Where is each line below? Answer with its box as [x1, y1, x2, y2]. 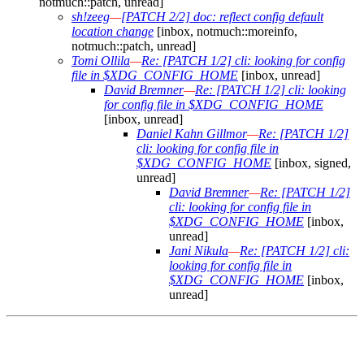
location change [71, 24, 154, 39]
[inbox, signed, [271, 156, 351, 171]
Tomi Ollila [71, 54, 130, 68]
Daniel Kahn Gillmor [136, 127, 247, 141]
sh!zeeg [71, 10, 110, 24]
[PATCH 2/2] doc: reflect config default [121, 10, 323, 24]
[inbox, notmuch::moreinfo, [154, 24, 297, 39]
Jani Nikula [169, 244, 228, 258]
